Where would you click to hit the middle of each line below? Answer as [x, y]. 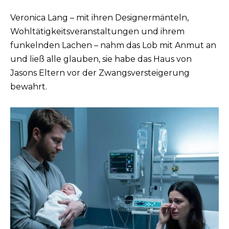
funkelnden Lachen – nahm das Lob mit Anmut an [113, 45]
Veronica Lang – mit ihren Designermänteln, [99, 18]
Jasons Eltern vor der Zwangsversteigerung [100, 73]
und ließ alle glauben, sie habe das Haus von [101, 59]
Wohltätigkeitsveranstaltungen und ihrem [97, 32]
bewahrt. [29, 87]
